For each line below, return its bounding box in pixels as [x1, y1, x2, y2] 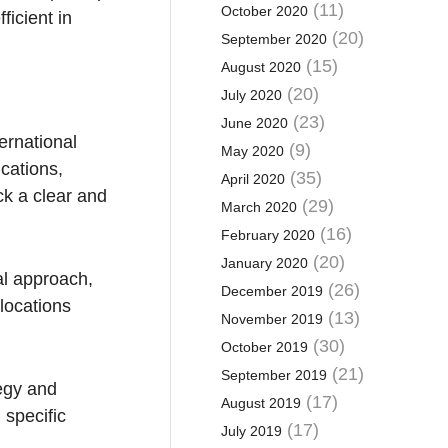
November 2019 [220, 311, 323, 327]
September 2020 [220, 31, 327, 47]
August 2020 [220, 59, 301, 75]
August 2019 [220, 395, 301, 411]
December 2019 [220, 283, 323, 299]
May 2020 [220, 143, 284, 159]
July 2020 [220, 87, 282, 103]
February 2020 [220, 227, 315, 243]
